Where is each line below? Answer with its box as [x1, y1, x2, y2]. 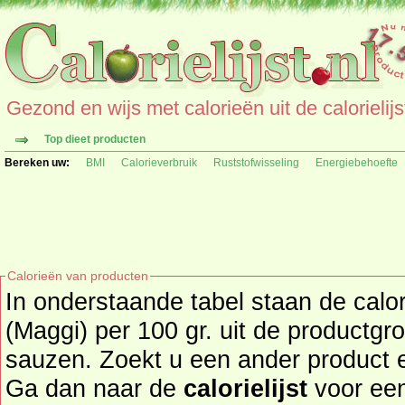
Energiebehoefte [316, 156, 398, 169]
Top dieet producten [44, 133, 146, 146]
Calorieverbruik [121, 156, 197, 169]
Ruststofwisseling [213, 156, 299, 169]
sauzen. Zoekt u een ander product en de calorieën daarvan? [5, 345, 99, 373]
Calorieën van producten [7, 268, 148, 283]
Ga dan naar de [5, 374, 184, 402]
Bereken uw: [5, 156, 70, 169]
